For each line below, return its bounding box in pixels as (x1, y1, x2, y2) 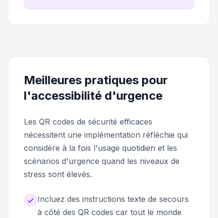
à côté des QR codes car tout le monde (37, 207, 182, 217)
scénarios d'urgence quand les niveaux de (24, 156, 180, 166)
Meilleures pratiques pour (24, 73, 168, 87)
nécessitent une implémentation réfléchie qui (24, 129, 188, 140)
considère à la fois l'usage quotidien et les (24, 143, 177, 153)
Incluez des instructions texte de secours (37, 194, 189, 204)
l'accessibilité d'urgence (24, 88, 163, 103)
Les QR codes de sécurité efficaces (24, 116, 152, 127)
